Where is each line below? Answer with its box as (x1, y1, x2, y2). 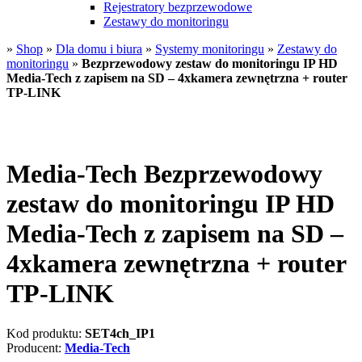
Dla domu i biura (56, 42, 142, 56)
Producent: (6, 340, 65, 355)
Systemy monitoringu (155, 42, 264, 56)
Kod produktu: (6, 326, 85, 340)
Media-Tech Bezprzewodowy (6, 159, 322, 189)
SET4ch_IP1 (85, 326, 155, 340)
